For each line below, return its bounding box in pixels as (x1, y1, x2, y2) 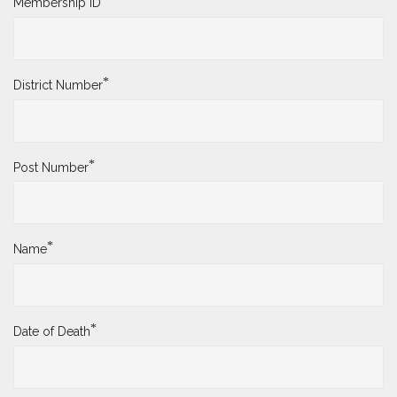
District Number (13, 77, 103, 92)
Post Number (13, 160, 89, 175)
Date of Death (13, 324, 90, 339)
